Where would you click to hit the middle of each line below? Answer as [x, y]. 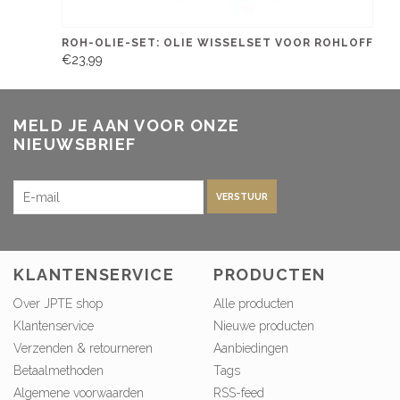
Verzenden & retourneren [83, 349]
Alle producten [254, 304]
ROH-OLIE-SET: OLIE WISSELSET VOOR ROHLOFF [217, 42]
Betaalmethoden [58, 371]
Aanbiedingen [251, 349]
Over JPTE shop [58, 304]
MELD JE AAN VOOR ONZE [127, 125]
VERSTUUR [242, 197]
